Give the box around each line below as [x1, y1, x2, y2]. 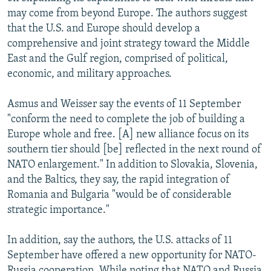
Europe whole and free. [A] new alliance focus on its [7, 128, 249, 140]
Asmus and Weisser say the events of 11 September [7, 98, 241, 110]
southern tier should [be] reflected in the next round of [7, 143, 261, 155]
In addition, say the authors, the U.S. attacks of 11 [7, 234, 232, 246]
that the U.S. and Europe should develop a [7, 22, 200, 34]
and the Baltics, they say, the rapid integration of [7, 174, 230, 186]
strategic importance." [7, 204, 109, 216]
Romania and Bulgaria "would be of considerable [7, 189, 232, 201]
